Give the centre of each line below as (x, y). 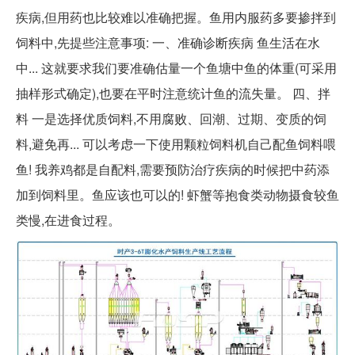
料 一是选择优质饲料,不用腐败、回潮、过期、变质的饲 (171, 119)
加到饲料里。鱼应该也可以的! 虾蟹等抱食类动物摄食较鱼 (177, 195)
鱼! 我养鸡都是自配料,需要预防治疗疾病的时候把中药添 (173, 170)
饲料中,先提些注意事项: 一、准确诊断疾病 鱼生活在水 (168, 43)
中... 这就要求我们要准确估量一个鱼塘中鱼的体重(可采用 (176, 68)
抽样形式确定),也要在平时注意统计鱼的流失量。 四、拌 (173, 94)
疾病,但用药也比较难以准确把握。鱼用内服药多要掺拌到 (176, 17)
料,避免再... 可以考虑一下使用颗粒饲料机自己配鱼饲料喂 (176, 144)
